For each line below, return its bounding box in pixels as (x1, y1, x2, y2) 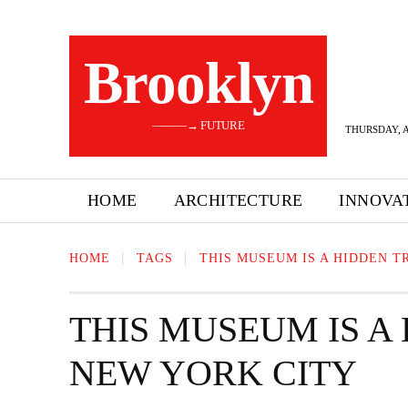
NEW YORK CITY (69, 352, 357, 393)
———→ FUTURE (151, 118, 245, 132)
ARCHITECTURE (173, 191, 303, 209)
